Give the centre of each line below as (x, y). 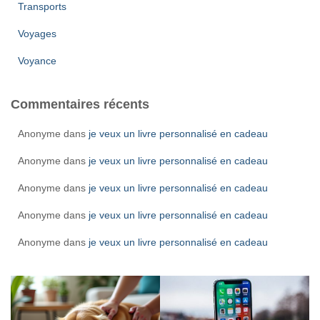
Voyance (37, 61)
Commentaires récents (80, 104)
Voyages (37, 34)
